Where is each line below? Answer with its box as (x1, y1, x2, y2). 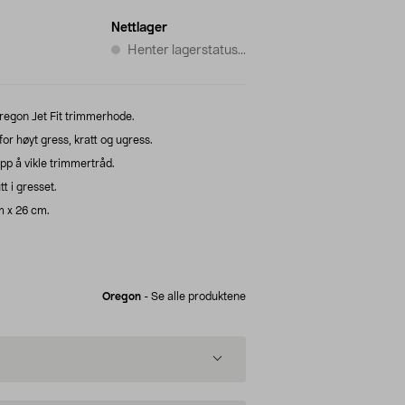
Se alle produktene (151, 290, 246, 302)
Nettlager (111, 21, 167, 34)
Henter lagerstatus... (127, 43, 246, 57)
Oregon (102, 290, 141, 302)
